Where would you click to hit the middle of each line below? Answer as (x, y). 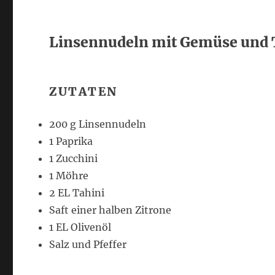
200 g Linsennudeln (98, 124)
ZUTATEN (83, 91)
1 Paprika (71, 141)
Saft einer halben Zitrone (110, 210)
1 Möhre (69, 176)
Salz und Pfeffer (88, 244)
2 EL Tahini (77, 193)
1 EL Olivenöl (80, 227)
